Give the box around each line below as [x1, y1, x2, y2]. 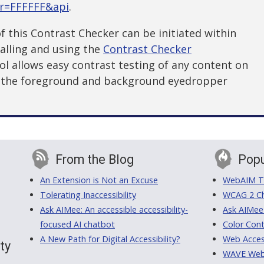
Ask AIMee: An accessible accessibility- [40, 204, 188, 216]
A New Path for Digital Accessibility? [40, 233, 180, 245]
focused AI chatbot [40, 219, 115, 230]
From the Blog [55, 152, 134, 167]
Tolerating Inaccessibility [40, 189, 136, 201]
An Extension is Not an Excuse [40, 174, 158, 186]
